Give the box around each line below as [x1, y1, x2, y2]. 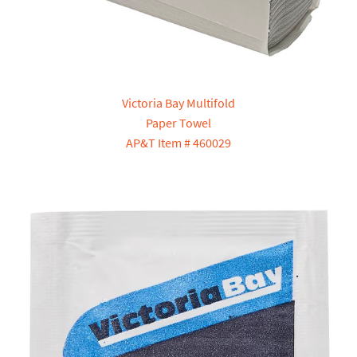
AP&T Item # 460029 [126, 135, 231, 151]
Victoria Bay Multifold [122, 95, 235, 112]
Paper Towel [146, 115, 211, 131]
